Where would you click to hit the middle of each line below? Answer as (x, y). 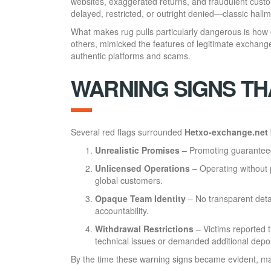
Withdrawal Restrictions (144, 229)
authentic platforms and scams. (131, 56)
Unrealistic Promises (137, 150)
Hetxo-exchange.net (226, 132)
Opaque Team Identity (140, 199)
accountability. (122, 211)
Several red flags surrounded (128, 132)
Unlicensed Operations (142, 168)
